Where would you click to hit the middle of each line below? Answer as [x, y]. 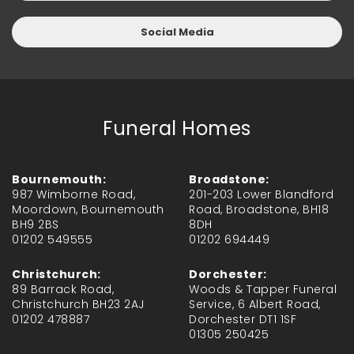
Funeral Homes [177, 129]
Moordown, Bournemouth [88, 210]
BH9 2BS [36, 225]
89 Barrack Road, [63, 290]
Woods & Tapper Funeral [263, 290]
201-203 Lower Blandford [262, 195]
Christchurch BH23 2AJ [78, 305]
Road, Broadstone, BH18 [259, 210]
